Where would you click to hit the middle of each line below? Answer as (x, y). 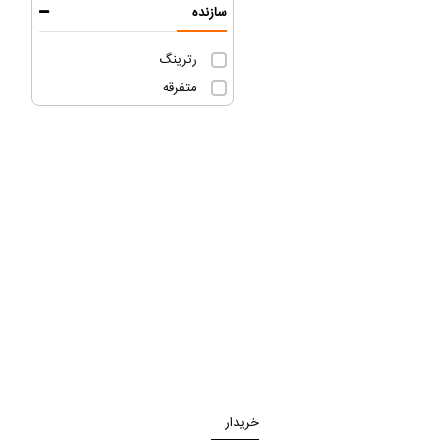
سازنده (209, 13)
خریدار (241, 423)
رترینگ (177, 60)
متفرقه (179, 88)
